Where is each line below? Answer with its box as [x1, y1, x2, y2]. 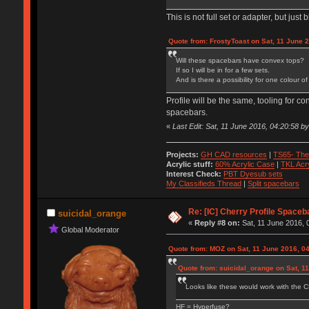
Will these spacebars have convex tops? [175, 56, 304, 64]
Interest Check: [166, 170, 221, 179]
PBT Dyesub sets [223, 170, 283, 179]
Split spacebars [247, 179, 299, 188]
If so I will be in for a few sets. [175, 66, 270, 74]
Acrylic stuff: [166, 160, 213, 169]
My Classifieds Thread [166, 179, 241, 188]
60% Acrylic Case [215, 160, 275, 169]
